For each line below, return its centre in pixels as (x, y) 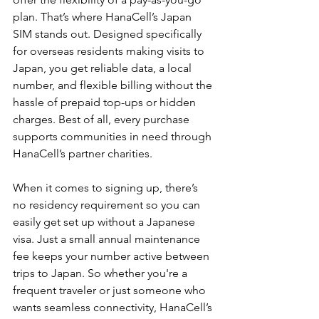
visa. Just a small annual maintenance (108, 239)
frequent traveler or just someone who (111, 290)
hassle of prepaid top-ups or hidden (106, 102)
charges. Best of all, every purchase (103, 119)
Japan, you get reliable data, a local (104, 68)
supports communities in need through (114, 136)
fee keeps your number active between (113, 256)
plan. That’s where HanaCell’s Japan (104, 16)
